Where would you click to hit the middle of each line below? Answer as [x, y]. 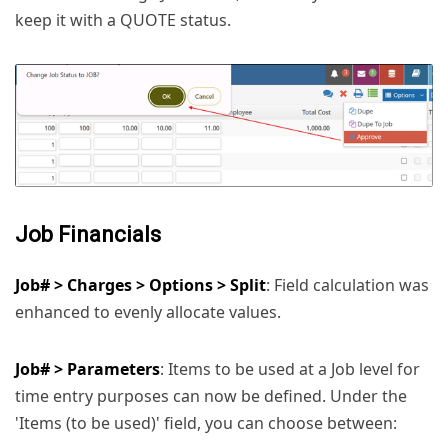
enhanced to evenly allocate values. [148, 311]
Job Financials [88, 234]
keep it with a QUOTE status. [123, 20]
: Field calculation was [347, 284]
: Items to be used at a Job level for [290, 368]
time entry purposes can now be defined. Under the [211, 395]
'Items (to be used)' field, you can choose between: [206, 422]
